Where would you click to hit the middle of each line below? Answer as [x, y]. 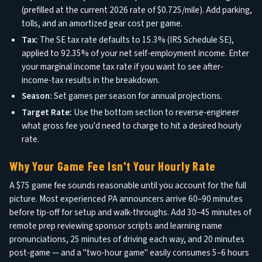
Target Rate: [46, 113]
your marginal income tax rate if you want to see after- [122, 66]
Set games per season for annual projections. [137, 96]
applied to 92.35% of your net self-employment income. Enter [135, 53]
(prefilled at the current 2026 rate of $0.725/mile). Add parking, [137, 10]
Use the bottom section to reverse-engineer [155, 113]
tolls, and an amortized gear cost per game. [102, 23]
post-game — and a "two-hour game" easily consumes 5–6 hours [129, 253]
